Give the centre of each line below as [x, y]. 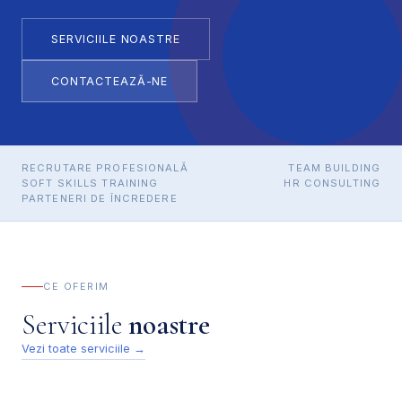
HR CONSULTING [332, 183]
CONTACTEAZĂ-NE [110, 81]
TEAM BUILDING [334, 167]
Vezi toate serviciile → [83, 348]
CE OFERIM [76, 286]
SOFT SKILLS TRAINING [90, 183]
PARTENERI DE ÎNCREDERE [100, 198]
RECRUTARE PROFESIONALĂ [105, 167]
